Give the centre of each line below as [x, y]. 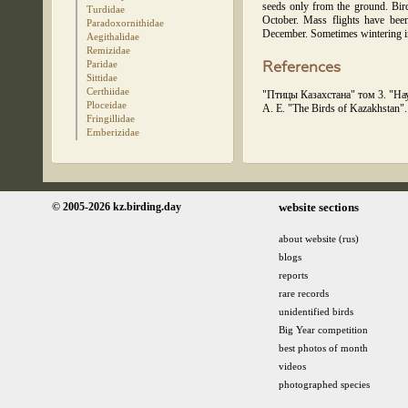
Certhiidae [108, 91]
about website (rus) [319, 239]
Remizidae [108, 50]
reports [293, 275]
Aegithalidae [113, 36]
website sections [319, 207]
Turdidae [106, 9]
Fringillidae [111, 118]
